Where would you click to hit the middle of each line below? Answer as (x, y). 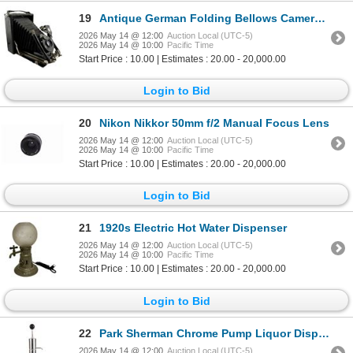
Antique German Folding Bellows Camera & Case (207, 18)
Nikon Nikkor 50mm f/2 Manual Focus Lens (214, 123)
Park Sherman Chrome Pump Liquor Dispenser (209, 333)
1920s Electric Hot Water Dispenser (193, 228)
